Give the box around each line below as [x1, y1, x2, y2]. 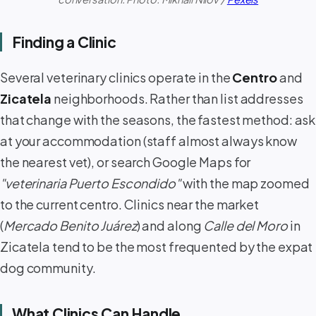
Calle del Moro [203, 217, 288, 233]
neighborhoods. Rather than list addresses [51, 90, 303, 107]
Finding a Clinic [12, 32, 116, 52]
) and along [136, 217, 204, 233]
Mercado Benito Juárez [3, 217, 137, 233]
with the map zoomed [180, 174, 310, 191]
